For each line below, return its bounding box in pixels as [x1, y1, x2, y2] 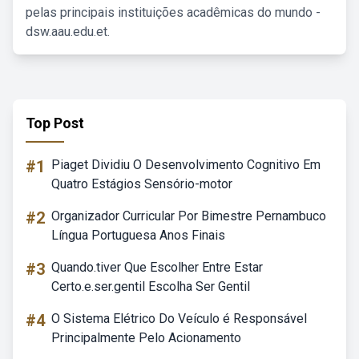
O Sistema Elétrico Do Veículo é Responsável [51, 311, 307, 326]
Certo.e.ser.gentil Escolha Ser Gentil [51, 279, 250, 294]
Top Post [26, 115, 84, 131]
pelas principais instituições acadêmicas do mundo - [26, 5, 321, 20]
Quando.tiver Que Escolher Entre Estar [51, 260, 263, 275]
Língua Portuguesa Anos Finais [51, 228, 225, 243]
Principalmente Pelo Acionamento [51, 330, 241, 345]
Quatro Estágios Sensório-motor [51, 176, 232, 192]
